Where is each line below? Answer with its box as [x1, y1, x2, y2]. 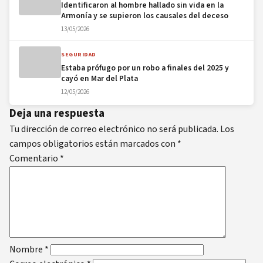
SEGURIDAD [61, 50, 96, 59]
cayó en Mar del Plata [61, 72, 138, 84]
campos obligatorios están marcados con [9, 137, 177, 150]
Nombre [9, 242, 45, 256]
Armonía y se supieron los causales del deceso [61, 9, 228, 21]
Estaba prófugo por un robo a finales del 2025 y [61, 62, 229, 73]
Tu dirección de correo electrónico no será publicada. [9, 122, 218, 136]
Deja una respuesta [9, 105, 104, 121]
